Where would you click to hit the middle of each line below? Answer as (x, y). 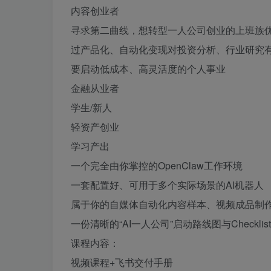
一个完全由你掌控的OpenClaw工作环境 (157, 165)
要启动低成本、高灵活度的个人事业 (148, 69)
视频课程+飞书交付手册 (122, 262)
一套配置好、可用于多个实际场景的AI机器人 (167, 185)
